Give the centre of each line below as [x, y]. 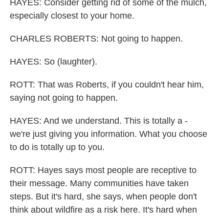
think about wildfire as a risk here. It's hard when [103, 210]
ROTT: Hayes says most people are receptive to [103, 170]
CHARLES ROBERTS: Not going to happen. [96, 39]
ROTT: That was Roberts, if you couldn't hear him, [107, 85]
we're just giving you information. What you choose [109, 134]
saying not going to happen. [64, 98]
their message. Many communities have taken [99, 183]
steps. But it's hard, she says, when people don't [103, 197]
